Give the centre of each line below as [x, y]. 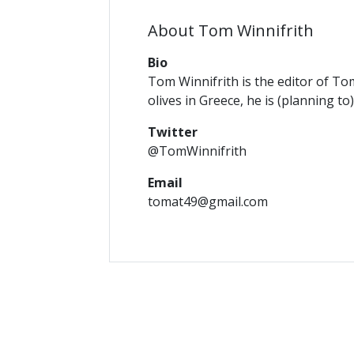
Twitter [173, 132]
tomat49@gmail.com [208, 201]
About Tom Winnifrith [231, 30]
